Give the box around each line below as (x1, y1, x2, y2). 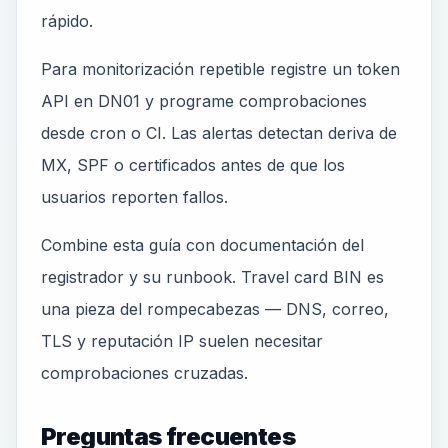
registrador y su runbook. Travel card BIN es (41, 267, 384, 287)
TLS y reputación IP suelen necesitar (41, 331, 323, 351)
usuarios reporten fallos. (41, 187, 228, 207)
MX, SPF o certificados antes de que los (41, 155, 345, 175)
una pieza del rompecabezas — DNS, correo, (41, 299, 389, 319)
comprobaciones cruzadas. (41, 363, 248, 383)
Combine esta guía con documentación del (41, 235, 364, 255)
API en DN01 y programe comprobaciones (41, 91, 367, 111)
